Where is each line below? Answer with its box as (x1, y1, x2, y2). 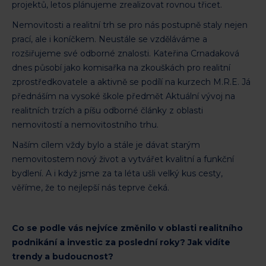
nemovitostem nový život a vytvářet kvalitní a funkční (12, 153, 234, 164)
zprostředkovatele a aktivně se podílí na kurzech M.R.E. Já (12, 76, 251, 87)
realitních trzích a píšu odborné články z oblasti (12, 104, 203, 116)
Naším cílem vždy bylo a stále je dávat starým (12, 139, 200, 150)
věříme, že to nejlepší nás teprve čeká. (12, 182, 169, 193)
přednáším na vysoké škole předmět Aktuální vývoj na (12, 90, 235, 102)
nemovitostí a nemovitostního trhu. (12, 119, 159, 130)
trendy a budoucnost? (12, 251, 113, 262)
